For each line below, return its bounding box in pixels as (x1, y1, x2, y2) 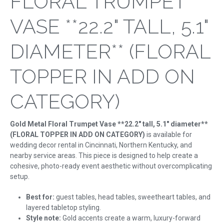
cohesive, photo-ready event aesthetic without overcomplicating (10, 162, 212, 170)
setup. (10, 172, 29, 181)
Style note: (26, 214, 61, 222)
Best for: (26, 193, 54, 201)
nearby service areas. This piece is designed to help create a (10, 151, 198, 160)
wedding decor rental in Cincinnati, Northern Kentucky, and (10, 141, 192, 149)
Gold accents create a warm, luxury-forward (61, 214, 200, 222)
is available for (145, 130, 192, 139)
